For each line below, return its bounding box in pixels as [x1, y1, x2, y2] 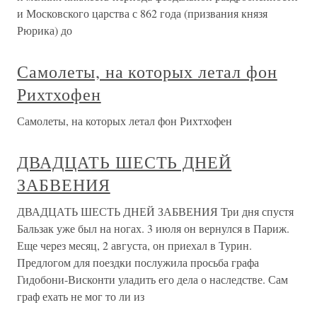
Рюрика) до [17, 23, 72, 38]
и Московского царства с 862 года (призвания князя [17, 6, 267, 21]
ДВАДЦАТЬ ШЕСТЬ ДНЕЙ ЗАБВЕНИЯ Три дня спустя [17, 204, 294, 219]
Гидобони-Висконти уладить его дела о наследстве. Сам [17, 272, 288, 287]
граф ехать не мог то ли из [17, 289, 144, 304]
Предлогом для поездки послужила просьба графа [17, 255, 259, 270]
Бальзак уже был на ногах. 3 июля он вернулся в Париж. [17, 221, 289, 236]
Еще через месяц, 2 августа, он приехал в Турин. [17, 238, 252, 253]
